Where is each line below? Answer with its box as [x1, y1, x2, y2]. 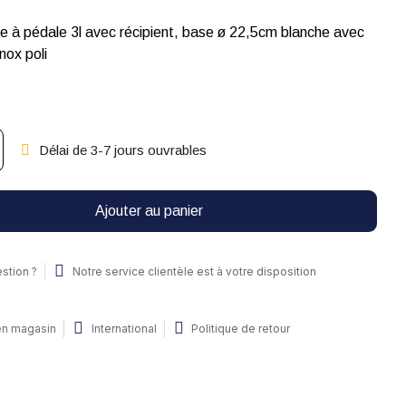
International [91, 322, 157, 335]
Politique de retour [191, 322, 291, 335]
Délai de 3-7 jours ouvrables [38, 142, 207, 158]
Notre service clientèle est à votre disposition [72, 265, 316, 278]
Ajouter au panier [95, 203, 204, 218]
